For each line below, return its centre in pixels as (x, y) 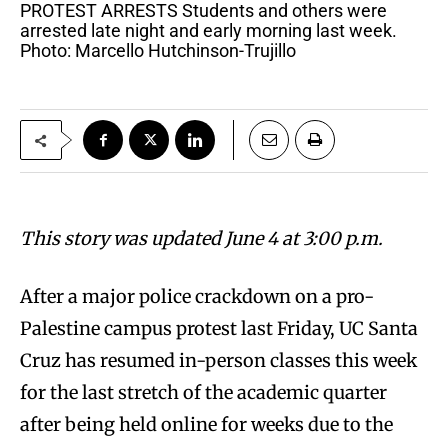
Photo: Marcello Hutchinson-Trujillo (158, 51)
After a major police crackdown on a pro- (197, 297)
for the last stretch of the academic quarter (203, 393)
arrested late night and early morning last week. (208, 31)
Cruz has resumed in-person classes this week (218, 361)
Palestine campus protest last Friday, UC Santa (219, 329)
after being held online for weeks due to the (206, 425)
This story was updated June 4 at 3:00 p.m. (201, 239)
